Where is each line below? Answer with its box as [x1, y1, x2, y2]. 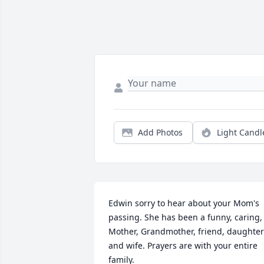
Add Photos [138, 127, 183, 138]
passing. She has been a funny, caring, [108, 212, 262, 223]
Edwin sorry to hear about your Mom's [108, 197, 259, 209]
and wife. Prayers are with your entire [108, 240, 258, 251]
